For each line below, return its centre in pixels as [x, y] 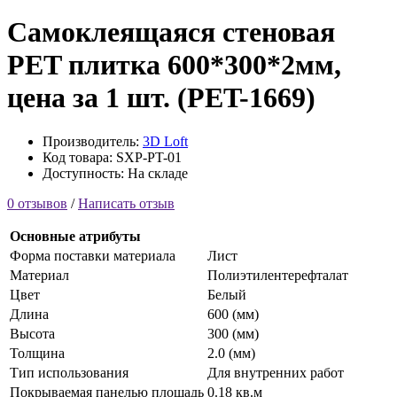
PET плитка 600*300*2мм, [174, 65]
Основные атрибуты [75, 236]
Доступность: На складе [115, 173]
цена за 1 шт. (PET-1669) [161, 98]
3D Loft [165, 141]
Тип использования [69, 372]
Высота [32, 333]
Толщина [37, 353]
